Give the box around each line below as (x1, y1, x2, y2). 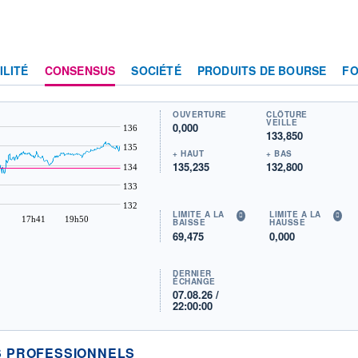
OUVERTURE (173, 108, 227, 120)
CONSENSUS (44, 62, 116, 78)
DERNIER (173, 267, 212, 279)
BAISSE (173, 217, 206, 229)
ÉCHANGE (173, 275, 216, 287)
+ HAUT (173, 147, 205, 159)
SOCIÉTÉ (131, 62, 181, 78)
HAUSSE (269, 217, 306, 229)
